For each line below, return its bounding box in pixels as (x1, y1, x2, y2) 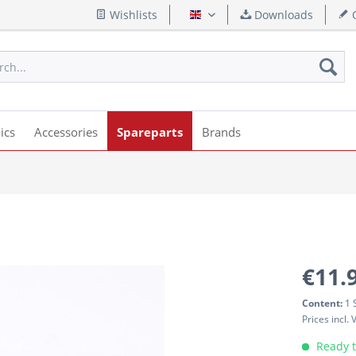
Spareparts (117, 124, 183, 140)
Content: (302, 296, 345, 310)
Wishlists (106, 7, 157, 22)
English (201, 12, 240, 28)
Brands (202, 124, 241, 140)
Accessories (34, 124, 98, 140)
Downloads (251, 7, 313, 22)
